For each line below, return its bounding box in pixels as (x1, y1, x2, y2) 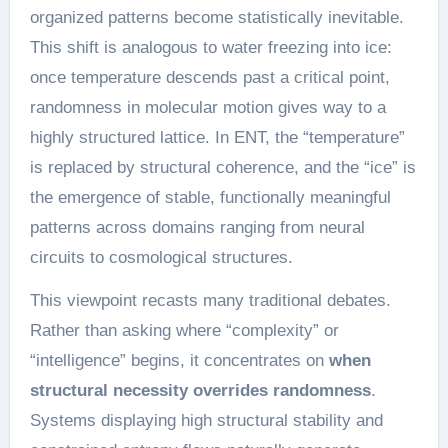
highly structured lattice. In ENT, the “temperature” (29, 127, 405, 147)
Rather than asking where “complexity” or (29, 320, 339, 340)
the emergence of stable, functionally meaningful (29, 187, 391, 207)
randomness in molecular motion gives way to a (29, 97, 386, 117)
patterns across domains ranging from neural (29, 217, 365, 237)
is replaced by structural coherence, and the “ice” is (29, 157, 416, 177)
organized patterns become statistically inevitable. (29, 7, 404, 27)
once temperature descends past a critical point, (29, 67, 390, 87)
